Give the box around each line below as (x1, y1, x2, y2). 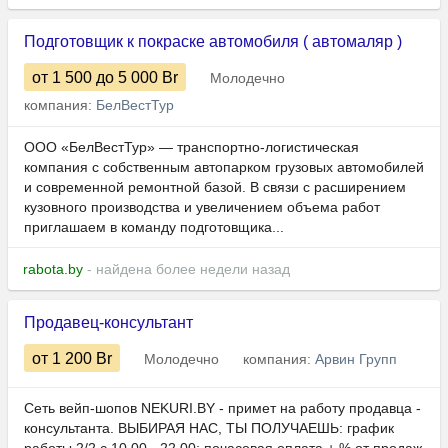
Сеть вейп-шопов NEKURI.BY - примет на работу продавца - (24, 400, 421, 417)
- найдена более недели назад (83, 261, 290, 278)
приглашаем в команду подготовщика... (24, 219, 284, 236)
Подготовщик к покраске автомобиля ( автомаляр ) (24, 33, 402, 51)
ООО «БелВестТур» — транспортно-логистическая (24, 139, 359, 156)
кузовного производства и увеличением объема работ (24, 199, 380, 216)
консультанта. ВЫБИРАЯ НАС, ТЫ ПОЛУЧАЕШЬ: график (24, 420, 394, 437)
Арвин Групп (315, 351, 397, 368)
